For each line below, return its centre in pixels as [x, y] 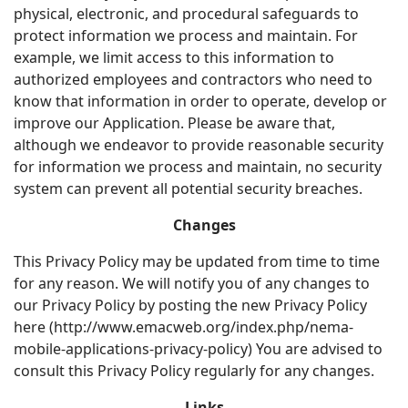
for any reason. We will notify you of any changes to [192, 283]
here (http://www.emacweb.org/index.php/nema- [184, 327]
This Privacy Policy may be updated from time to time [197, 261]
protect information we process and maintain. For [186, 36]
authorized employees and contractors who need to [193, 79]
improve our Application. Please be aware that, [174, 123]
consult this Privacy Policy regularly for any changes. [194, 371]
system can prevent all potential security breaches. [188, 189]
